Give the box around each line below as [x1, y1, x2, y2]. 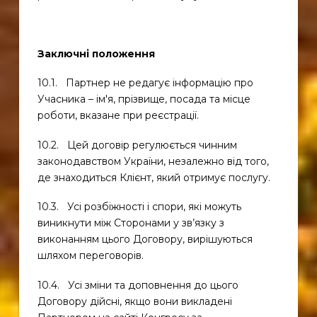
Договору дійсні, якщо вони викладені [37, 294, 232, 308]
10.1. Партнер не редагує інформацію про [37, 76, 253, 90]
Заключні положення [37, 47, 155, 60]
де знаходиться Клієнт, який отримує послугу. [37, 171, 270, 184]
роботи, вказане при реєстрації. [37, 109, 199, 122]
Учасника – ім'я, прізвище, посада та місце [37, 93, 250, 106]
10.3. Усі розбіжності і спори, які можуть [37, 200, 241, 214]
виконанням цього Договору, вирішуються [37, 233, 253, 246]
